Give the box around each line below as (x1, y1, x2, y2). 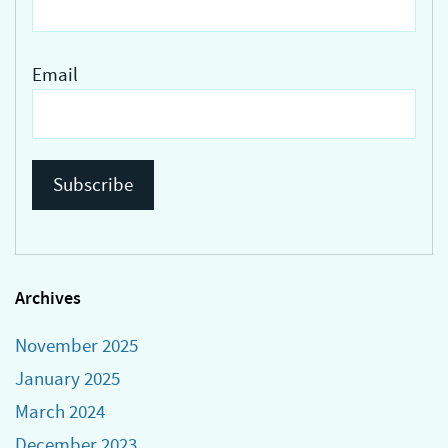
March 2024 (15, 398, 105, 424)
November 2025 (15, 333, 138, 359)
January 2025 (15, 366, 120, 392)
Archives (15, 286, 81, 311)
